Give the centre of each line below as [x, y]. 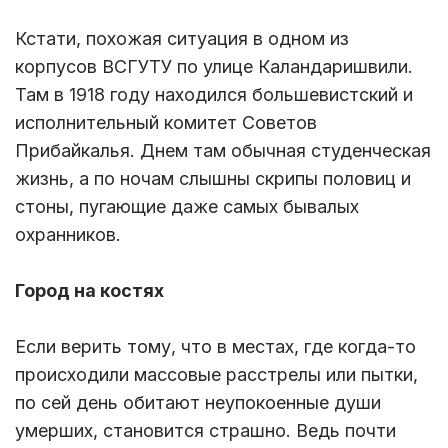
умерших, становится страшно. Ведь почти [205, 431]
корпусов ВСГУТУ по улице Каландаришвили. [214, 67]
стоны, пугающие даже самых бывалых [187, 207]
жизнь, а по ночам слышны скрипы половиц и [213, 179]
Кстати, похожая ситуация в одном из [182, 39]
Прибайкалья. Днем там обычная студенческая [223, 151]
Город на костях [89, 291]
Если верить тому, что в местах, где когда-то [215, 347]
